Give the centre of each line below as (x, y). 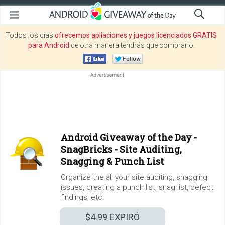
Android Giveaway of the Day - (129, 137)
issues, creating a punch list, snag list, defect (137, 187)
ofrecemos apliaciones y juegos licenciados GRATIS (136, 35)
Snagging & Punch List (112, 161)
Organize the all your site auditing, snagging (134, 177)
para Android (48, 45)
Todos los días (30, 35)
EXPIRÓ (124, 217)
